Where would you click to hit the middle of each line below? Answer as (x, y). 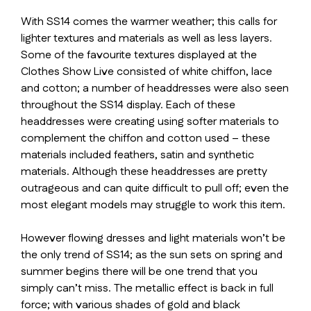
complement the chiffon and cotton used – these (145, 138)
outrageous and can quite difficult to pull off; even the (155, 188)
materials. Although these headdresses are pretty (144, 172)
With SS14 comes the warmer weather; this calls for (149, 22)
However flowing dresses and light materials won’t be (153, 238)
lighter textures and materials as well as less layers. (146, 39)
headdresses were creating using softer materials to (150, 122)
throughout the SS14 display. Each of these (128, 105)
